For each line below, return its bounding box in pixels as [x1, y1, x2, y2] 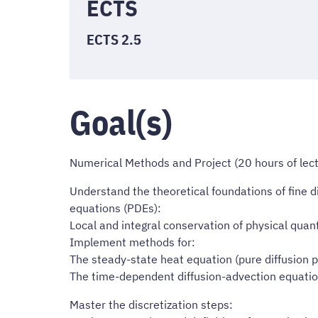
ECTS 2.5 [87, 29, 141, 49]
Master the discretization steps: [70, 297, 233, 312]
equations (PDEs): [70, 201, 161, 216]
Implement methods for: [70, 235, 195, 250]
